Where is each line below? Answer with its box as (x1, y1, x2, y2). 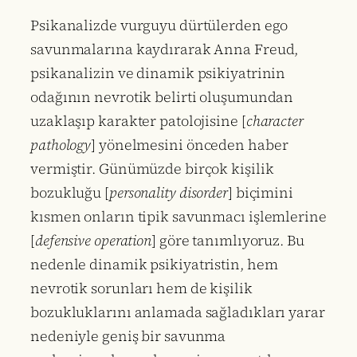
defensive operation (34, 230, 152, 251)
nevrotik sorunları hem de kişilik (30, 278, 253, 299)
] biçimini (227, 182, 293, 203)
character (245, 111, 304, 131)
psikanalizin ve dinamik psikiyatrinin (30, 63, 286, 84)
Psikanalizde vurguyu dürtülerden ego (30, 15, 288, 36)
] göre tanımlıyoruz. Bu (151, 230, 304, 251)
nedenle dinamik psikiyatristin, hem (30, 254, 278, 275)
